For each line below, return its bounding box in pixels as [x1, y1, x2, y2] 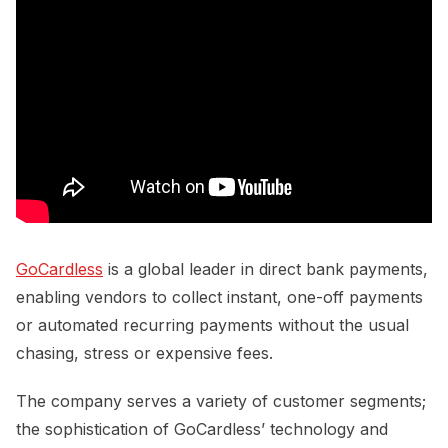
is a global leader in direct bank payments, [103, 258, 428, 279]
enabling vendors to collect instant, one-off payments [16, 286, 423, 307]
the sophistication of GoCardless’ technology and [16, 418, 388, 439]
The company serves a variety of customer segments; [16, 390, 426, 411]
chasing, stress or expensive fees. [16, 342, 273, 363]
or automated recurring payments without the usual [16, 314, 409, 335]
